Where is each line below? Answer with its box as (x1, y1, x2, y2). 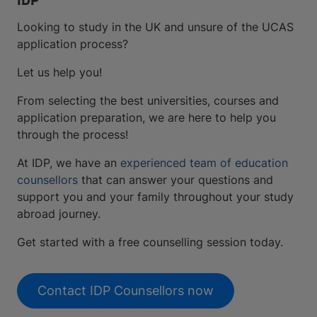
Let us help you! (17, 64, 102, 79)
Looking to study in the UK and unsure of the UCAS (17, 19, 294, 34)
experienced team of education (120, 155, 288, 170)
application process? (17, 36, 128, 51)
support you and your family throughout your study (17, 189, 294, 204)
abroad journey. (17, 206, 100, 221)
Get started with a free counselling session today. (17, 234, 283, 249)
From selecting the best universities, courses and (17, 93, 279, 108)
